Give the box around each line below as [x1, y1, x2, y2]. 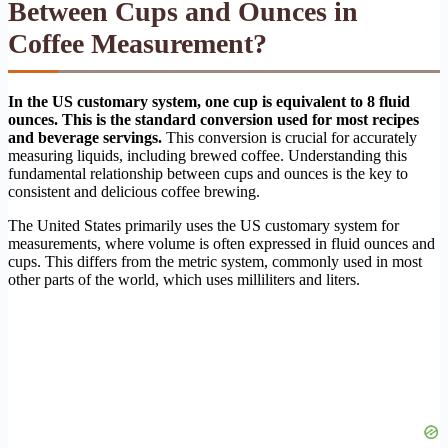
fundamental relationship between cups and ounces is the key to [8, 165, 408, 183]
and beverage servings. [8, 129, 162, 147]
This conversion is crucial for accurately [162, 129, 417, 147]
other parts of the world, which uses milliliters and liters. [8, 271, 360, 289]
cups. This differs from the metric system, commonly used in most [8, 253, 422, 271]
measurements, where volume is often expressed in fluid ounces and [8, 235, 435, 253]
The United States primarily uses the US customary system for [8, 217, 399, 235]
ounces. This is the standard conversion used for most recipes [8, 111, 419, 129]
